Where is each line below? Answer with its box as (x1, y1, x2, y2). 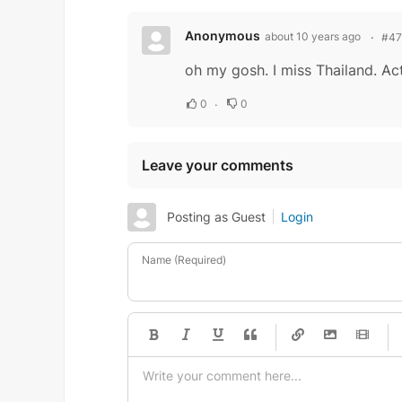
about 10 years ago (265, 30, 361, 44)
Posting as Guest (167, 209, 266, 225)
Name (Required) (142, 253, 226, 267)
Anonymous (185, 28, 260, 44)
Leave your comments (142, 156, 293, 175)
